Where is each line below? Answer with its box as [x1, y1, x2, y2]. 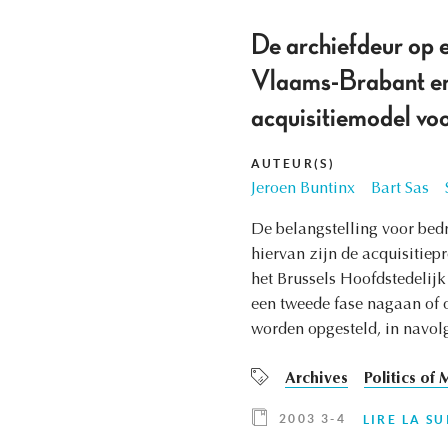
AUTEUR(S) [250, 157, 336, 171]
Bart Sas [370, 181, 429, 198]
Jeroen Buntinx [250, 181, 355, 198]
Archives [284, 371, 348, 388]
